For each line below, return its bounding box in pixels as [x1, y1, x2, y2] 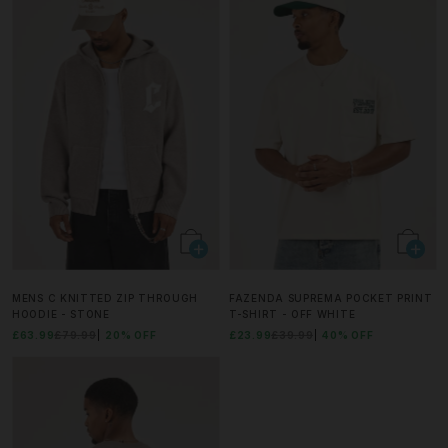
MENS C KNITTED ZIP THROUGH [12, 292, 199, 305]
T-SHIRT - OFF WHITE [229, 308, 356, 321]
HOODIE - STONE [12, 308, 110, 321]
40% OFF [322, 329, 374, 342]
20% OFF [105, 329, 157, 342]
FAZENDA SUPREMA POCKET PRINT [229, 292, 433, 305]
